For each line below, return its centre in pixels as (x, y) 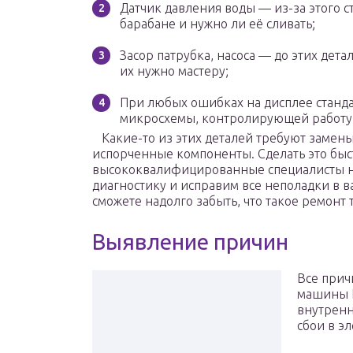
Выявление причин (190, 242)
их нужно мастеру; (174, 71)
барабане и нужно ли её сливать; (217, 24)
